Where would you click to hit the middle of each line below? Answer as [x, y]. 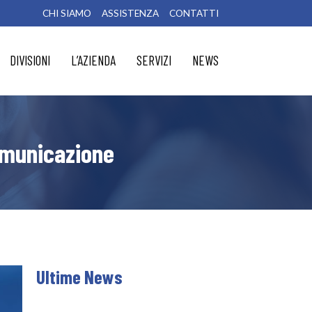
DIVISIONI [30, 61]
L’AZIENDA [93, 61]
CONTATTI [194, 13]
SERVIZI [154, 61]
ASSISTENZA [130, 13]
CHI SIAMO [67, 13]
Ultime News [80, 276]
